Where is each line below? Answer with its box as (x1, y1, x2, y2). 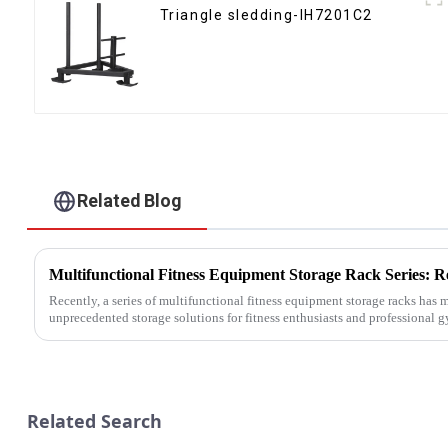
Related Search (26, 409, 162, 434)
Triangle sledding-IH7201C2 (159, 6, 373, 23)
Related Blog (77, 190, 183, 212)
